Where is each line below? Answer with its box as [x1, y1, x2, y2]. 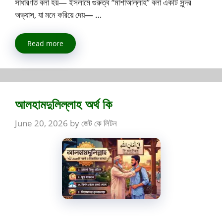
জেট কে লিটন [81, 117, 117, 129]
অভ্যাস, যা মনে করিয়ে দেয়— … [15, 8, 102, 20]
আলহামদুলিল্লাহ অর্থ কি [15, 96, 112, 113]
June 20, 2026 [15, 117, 68, 129]
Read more [27, 39, 63, 49]
